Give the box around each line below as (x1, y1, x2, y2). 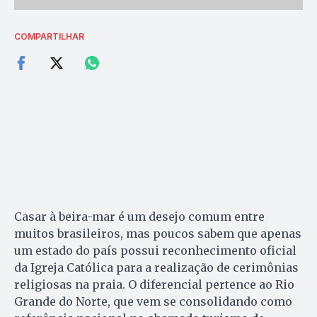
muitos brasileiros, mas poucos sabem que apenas (14, 226, 301, 241)
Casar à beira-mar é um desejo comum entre (14, 209, 265, 224)
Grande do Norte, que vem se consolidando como (14, 294, 292, 309)
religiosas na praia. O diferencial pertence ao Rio (14, 277, 294, 292)
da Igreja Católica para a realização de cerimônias (14, 260, 299, 275)
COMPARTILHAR (14, 31, 84, 42)
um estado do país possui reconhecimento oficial (14, 243, 296, 258)
